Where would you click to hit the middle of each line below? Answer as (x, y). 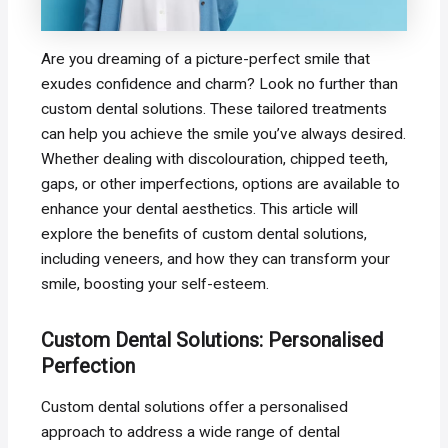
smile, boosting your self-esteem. (155, 283)
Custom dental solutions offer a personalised (195, 406)
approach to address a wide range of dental (191, 431)
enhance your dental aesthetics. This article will (200, 208)
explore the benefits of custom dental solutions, (204, 233)
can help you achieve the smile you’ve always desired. (224, 133)
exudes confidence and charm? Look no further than (220, 83)
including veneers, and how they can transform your (216, 258)
